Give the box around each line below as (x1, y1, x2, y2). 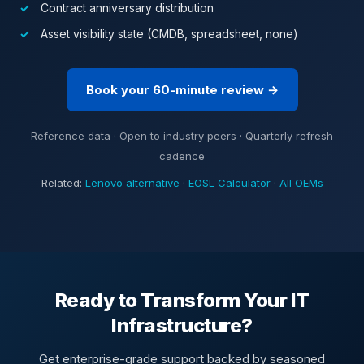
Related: (41, 176, 85, 189)
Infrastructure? (111, 314, 253, 337)
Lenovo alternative (84, 176, 180, 189)
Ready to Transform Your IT (54, 288, 310, 312)
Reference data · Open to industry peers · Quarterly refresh (31, 129, 333, 142)
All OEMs (279, 176, 323, 189)
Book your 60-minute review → (85, 82, 279, 97)
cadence (159, 149, 205, 162)
